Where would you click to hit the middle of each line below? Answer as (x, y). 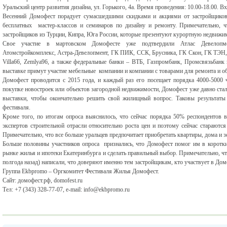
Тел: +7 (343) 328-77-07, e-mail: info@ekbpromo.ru (66, 190)
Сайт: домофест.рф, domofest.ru (43, 180)
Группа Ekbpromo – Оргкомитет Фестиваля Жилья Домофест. (81, 171)
